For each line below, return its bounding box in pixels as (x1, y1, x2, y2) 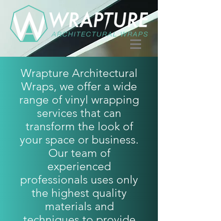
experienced (47, 160, 111, 173)
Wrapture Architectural (21, 67, 138, 80)
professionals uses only (20, 173, 138, 186)
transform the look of (25, 120, 133, 133)
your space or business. (20, 133, 139, 147)
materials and (44, 200, 114, 213)
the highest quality (32, 186, 127, 200)
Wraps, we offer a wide (21, 80, 137, 93)
